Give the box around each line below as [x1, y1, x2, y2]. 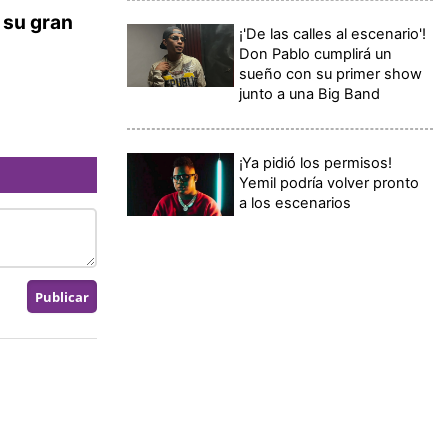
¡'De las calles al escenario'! [239, 24, 427, 43]
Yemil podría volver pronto [239, 173, 420, 192]
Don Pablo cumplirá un [239, 44, 393, 63]
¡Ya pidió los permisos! [239, 153, 393, 172]
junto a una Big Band [239, 84, 381, 103]
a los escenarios [239, 193, 352, 212]
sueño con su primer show [239, 64, 423, 83]
